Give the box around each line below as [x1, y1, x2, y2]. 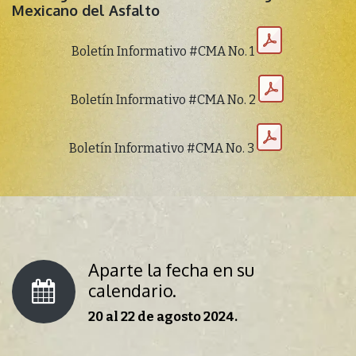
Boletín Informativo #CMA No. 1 [72, 44, 254, 60]
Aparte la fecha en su [88, 259, 254, 281]
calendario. [88, 280, 176, 302]
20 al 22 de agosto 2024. [88, 309, 238, 325]
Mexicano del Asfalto [12, 2, 160, 20]
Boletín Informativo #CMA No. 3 [69, 141, 254, 157]
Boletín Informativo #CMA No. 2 [70, 92, 256, 108]
